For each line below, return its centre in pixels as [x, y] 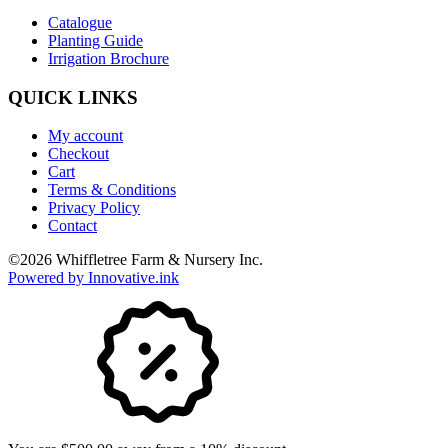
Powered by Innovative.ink [93, 278]
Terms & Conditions [112, 190]
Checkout [78, 154]
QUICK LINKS [73, 97]
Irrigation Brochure [108, 58]
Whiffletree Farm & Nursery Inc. [157, 260]
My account [85, 136]
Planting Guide [95, 40]
